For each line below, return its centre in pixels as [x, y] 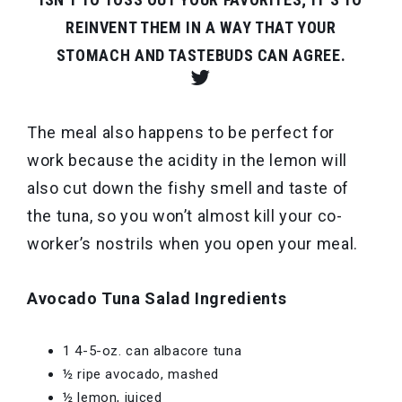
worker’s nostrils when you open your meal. [192, 244]
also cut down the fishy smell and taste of [188, 188]
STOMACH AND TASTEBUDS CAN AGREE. [201, 55]
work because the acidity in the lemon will [187, 160]
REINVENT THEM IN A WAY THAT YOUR [201, 27]
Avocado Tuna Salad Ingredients [157, 298]
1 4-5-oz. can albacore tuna [153, 351]
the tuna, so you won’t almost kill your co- [185, 216]
